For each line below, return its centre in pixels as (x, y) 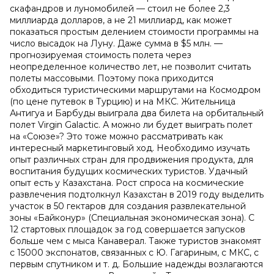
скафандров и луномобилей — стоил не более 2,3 (120, 9)
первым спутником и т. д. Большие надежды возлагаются (136, 264)
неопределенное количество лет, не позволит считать (130, 67)
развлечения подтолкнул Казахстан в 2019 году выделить (137, 194)
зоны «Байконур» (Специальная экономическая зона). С (132, 218)
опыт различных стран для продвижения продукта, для (131, 160)
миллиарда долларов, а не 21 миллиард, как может (121, 20)
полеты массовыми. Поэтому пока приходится (112, 78)
